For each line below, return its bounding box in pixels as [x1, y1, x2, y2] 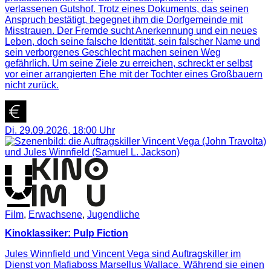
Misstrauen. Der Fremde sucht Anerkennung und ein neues [5, 25, 257, 36]
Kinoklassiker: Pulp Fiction [5, 228, 128, 239]
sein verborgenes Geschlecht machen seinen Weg [5, 47, 221, 58]
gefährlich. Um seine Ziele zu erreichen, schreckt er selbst [5, 58, 252, 69]
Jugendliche [87, 209, 140, 220]
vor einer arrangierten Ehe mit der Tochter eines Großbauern [5, 69, 263, 80]
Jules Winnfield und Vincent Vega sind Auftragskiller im [5, 249, 241, 260]
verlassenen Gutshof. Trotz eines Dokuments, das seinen [5, 4, 249, 15]
